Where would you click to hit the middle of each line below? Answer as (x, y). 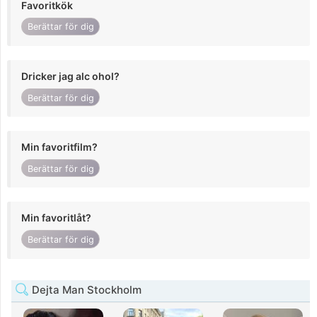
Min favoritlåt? (56, 218)
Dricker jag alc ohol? (70, 76)
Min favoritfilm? (59, 147)
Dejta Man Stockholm (85, 289)
